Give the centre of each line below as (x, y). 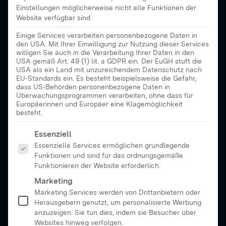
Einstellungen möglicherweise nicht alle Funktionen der (106, 8)
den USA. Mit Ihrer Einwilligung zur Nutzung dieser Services (112, 44)
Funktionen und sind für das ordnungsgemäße (109, 155)
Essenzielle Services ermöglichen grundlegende (112, 145)
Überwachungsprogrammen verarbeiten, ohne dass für (105, 95)
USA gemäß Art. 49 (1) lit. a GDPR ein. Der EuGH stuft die (109, 61)
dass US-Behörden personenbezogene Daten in (93, 87)
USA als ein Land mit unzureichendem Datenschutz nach (109, 70)
